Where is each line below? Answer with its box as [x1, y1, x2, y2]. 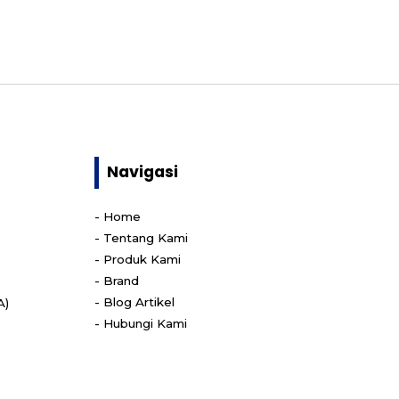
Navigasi [106, 161, 178, 183]
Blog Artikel [102, 294, 175, 309]
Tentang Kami [102, 230, 188, 245]
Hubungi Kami [102, 315, 187, 330]
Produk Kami [102, 251, 181, 266]
